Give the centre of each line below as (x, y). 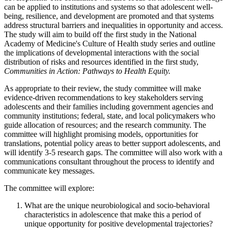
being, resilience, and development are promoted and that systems (109, 16)
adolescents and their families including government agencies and (109, 106)
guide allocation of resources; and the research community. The (105, 125)
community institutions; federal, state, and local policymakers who (110, 116)
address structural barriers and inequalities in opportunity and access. (113, 25)
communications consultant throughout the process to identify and (109, 161)
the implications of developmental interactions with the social (102, 52)
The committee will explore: (49, 188)
